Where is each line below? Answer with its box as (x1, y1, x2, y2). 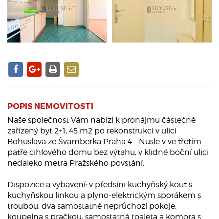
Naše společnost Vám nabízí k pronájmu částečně (7, 115, 196, 125)
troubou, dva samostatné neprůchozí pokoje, (7, 201, 176, 211)
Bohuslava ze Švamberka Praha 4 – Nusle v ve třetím (7, 137, 201, 147)
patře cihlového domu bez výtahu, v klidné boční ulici (7, 148, 209, 157)
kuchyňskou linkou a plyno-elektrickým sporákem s (7, 191, 201, 200)
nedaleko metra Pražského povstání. (7, 158, 144, 168)
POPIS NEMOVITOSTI (7, 101, 93, 111)
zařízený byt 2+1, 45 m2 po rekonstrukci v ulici (7, 126, 176, 136)
